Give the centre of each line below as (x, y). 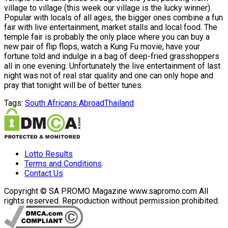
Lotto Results (49, 154)
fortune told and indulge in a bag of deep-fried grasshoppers (112, 56)
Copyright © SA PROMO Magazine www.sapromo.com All (106, 191)
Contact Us (44, 173)
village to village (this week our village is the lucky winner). (108, 8)
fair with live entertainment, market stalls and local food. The (111, 27)
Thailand (119, 103)
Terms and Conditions (63, 163)
